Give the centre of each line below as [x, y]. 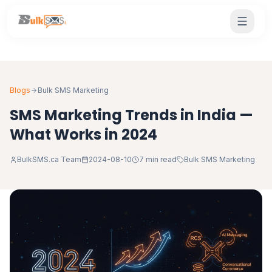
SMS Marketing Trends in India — [131, 115]
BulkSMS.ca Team [49, 159]
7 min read [158, 159]
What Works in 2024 [83, 134]
